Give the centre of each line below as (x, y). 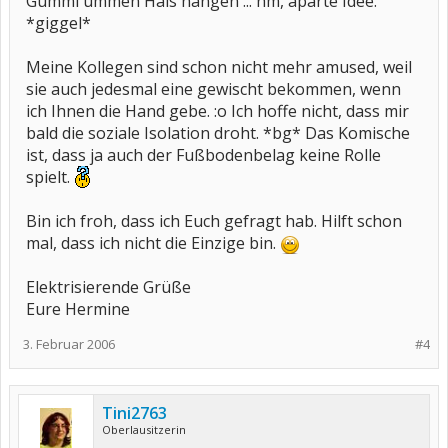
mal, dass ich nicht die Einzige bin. (153, 243)
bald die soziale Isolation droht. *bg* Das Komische (218, 133)
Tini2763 (134, 413)
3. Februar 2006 (69, 344)
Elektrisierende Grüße (108, 287)
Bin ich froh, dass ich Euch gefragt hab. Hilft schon (214, 221)
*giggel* (58, 23)
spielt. (50, 177)
